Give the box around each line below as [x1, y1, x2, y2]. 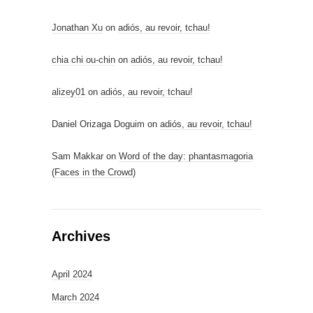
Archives [52, 228, 110, 244]
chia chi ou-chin [52, 54, 115, 65]
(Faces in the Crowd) [52, 167, 136, 177]
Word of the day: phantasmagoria [119, 151, 253, 161]
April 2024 [52, 269, 92, 279]
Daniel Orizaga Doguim [52, 119, 145, 129]
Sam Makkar [52, 151, 103, 161]
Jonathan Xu [52, 22, 103, 33]
